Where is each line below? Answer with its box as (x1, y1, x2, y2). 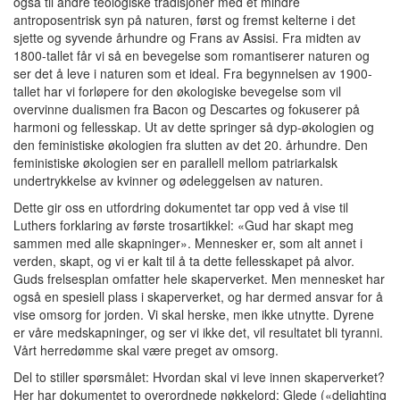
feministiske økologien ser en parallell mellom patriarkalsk (13, 153, 337, 171)
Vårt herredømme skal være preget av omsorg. (13, 340, 279, 359)
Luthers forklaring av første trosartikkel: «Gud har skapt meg (13, 215, 354, 234)
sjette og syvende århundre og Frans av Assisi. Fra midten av (13, 28, 361, 46)
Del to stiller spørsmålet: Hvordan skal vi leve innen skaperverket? (13, 367, 385, 386)
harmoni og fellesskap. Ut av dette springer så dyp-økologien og (13, 117, 374, 136)
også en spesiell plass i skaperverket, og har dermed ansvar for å (13, 287, 383, 305)
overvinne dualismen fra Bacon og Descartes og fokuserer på (13, 99, 360, 118)
